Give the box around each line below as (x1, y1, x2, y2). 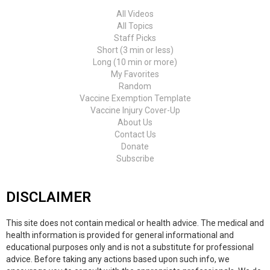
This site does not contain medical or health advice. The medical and (6, 218, 264, 228)
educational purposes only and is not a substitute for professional (6, 242, 254, 253)
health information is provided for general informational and (6, 230, 234, 240)
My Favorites (111, 69, 159, 80)
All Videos (116, 9, 154, 19)
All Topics (117, 21, 153, 31)
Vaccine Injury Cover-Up (90, 105, 180, 116)
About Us (118, 118, 152, 128)
